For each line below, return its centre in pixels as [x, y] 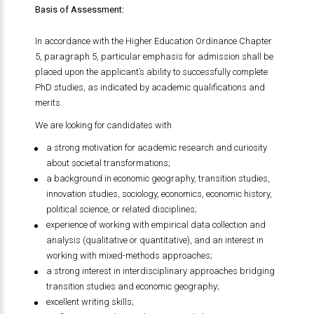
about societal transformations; [108, 163]
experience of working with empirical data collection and [156, 225]
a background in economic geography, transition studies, [158, 178]
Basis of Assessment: [79, 9]
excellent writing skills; [90, 302]
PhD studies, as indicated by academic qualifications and [150, 87]
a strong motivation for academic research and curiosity [156, 148]
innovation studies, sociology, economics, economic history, [159, 194]
